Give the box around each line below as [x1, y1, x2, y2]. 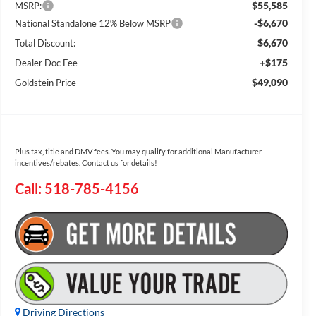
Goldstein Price [14, 77, 76, 89]
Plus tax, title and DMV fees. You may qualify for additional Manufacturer [14, 147, 262, 157]
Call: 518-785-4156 [14, 181, 139, 197]
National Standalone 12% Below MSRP [14, 18, 171, 30]
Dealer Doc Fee [14, 57, 78, 69]
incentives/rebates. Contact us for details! [14, 158, 157, 168]
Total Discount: [14, 37, 75, 49]
